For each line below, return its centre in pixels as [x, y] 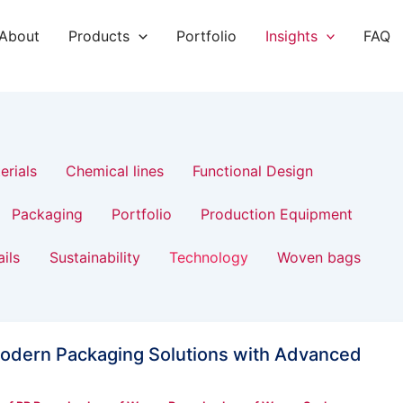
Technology [208, 257]
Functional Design [252, 171]
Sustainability [94, 257]
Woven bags [318, 257]
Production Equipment [276, 214]
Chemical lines [114, 171]
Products [99, 36]
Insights [291, 36]
